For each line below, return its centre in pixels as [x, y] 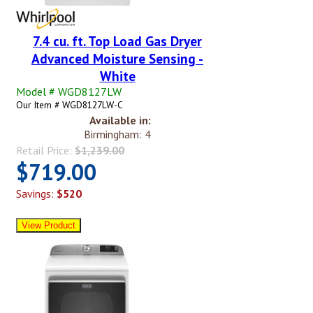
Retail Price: [45, 151]
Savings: [36, 194]
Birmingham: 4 [117, 134]
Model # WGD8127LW [69, 92]
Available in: [120, 121]
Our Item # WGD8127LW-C [70, 105]
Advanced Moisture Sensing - [117, 59]
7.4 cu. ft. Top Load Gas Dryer [117, 41]
